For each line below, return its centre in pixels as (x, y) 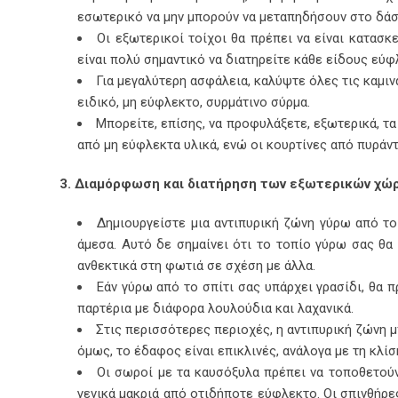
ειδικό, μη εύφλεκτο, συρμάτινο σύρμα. (194, 102)
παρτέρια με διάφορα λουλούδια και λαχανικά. (215, 308)
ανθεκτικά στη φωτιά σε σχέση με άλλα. (196, 265)
